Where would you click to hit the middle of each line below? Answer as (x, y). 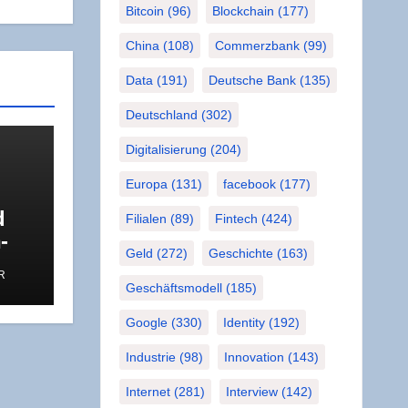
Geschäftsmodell (173, 288)
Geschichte (240, 253)
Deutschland (161, 115)
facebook (249, 184)
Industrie (150, 357)
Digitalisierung (166, 149)
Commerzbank (257, 46)
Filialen (146, 219)
